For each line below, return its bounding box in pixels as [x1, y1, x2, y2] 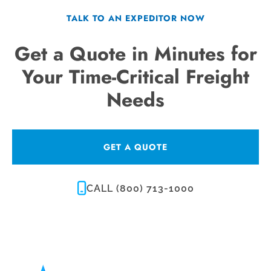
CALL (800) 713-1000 [86, 182, 194, 194]
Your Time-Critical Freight [22, 63, 249, 91]
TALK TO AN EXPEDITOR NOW [66, 12, 205, 25]
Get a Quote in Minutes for [14, 40, 257, 68]
